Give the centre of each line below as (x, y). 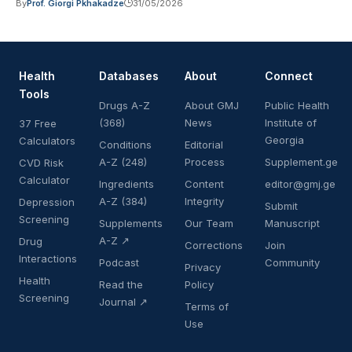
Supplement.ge (301, 161)
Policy (199, 284)
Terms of (207, 306)
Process (205, 161)
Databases (129, 75)
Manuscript (292, 223)
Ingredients (126, 183)
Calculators (47, 140)
